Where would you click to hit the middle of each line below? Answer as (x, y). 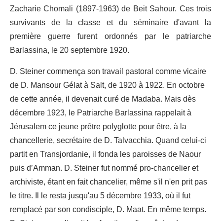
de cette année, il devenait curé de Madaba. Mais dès (103, 99)
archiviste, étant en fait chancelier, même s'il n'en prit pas (109, 182)
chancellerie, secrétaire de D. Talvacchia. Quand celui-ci (108, 141)
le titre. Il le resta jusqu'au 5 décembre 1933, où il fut (100, 196)
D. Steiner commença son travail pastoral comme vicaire (108, 72)
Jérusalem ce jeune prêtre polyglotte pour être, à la (98, 127)
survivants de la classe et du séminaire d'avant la (110, 23)
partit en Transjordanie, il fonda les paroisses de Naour (105, 155)
